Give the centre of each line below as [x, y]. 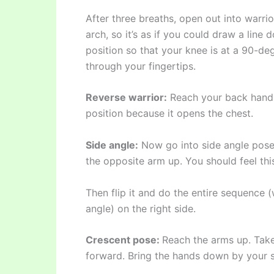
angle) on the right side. [141, 208]
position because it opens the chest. [169, 113]
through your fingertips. [141, 66]
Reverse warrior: [126, 98]
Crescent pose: [124, 240]
